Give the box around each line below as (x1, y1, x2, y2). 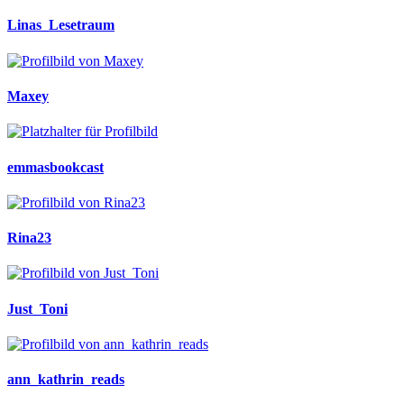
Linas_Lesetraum (7, 17, 115, 33)
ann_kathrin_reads (7, 372, 124, 388)
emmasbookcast (7, 159, 104, 175)
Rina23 (7, 230, 51, 246)
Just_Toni (7, 300, 68, 317)
